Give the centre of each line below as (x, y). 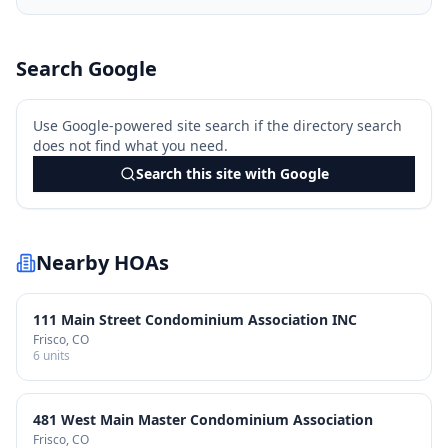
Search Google (86, 68)
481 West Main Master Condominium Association (203, 419)
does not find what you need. (130, 145)
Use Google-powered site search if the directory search (217, 125)
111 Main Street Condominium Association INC (195, 319)
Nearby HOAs (102, 262)
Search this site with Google (232, 173)
